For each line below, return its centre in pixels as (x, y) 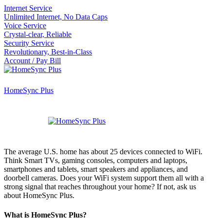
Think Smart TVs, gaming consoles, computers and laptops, (96, 161)
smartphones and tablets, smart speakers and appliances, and (96, 169)
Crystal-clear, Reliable (38, 35)
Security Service (29, 43)
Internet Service (28, 8)
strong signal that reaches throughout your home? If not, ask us (100, 187)
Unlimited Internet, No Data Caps (56, 17)
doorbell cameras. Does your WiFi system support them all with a (104, 178)
